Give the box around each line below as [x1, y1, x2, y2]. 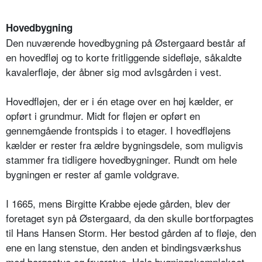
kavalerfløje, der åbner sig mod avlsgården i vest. [6, 64, 222, 79]
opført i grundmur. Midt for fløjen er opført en [6, 108, 200, 123]
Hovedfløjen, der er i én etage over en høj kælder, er [6, 93, 233, 108]
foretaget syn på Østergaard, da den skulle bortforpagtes [6, 210, 254, 225]
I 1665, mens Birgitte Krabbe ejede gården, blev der [6, 195, 230, 211]
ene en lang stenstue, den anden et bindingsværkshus [6, 239, 242, 254]
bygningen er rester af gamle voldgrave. [6, 166, 180, 181]
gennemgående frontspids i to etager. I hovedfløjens [6, 122, 231, 137]
